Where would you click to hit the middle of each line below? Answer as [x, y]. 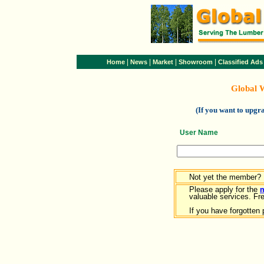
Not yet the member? [219, 177]
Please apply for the [225, 189]
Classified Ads [240, 62]
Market [163, 62]
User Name [199, 132]
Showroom [196, 62]
